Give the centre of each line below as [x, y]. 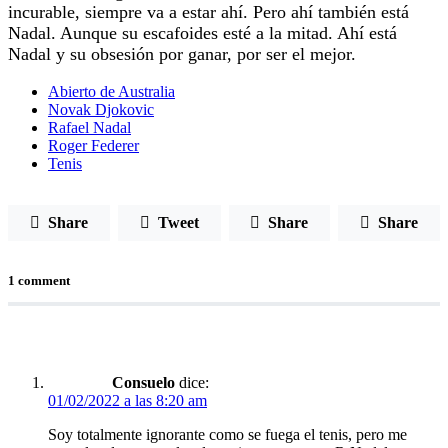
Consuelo [143, 383]
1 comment [39, 280]
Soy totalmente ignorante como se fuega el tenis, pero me [227, 435]
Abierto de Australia [111, 91]
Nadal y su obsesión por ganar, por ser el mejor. [184, 53]
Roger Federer [93, 145]
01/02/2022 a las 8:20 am [127, 401]
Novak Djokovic [101, 109]
